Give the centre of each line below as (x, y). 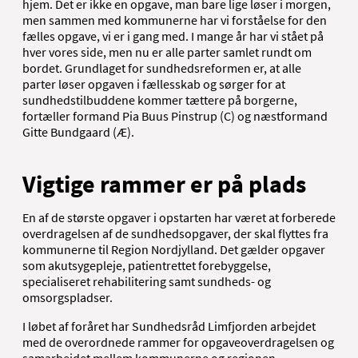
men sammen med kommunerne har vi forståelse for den (175, 20)
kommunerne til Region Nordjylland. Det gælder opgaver (174, 249)
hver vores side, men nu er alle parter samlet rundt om (167, 52)
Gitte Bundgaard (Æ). (78, 131)
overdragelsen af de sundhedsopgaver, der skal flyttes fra (175, 233)
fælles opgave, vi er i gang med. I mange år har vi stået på (173, 36)
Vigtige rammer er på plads (164, 183)
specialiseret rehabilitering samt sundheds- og (147, 281)
